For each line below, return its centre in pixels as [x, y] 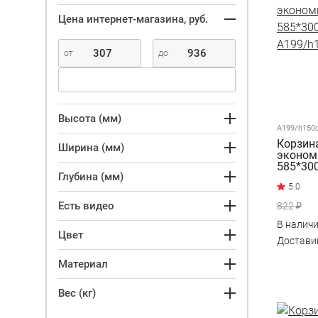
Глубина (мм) [91, 176]
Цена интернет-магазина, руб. [133, 19]
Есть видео [86, 205]
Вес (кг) [77, 293]
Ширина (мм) [91, 147]
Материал [83, 264]
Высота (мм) [90, 118]
